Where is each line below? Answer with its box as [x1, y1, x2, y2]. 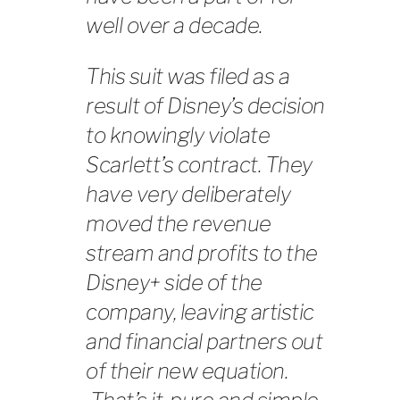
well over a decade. [86, 12, 262, 38]
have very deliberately [86, 180, 290, 207]
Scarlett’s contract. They [86, 151, 312, 178]
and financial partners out [86, 328, 322, 354]
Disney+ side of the [86, 269, 262, 296]
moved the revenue [86, 210, 271, 237]
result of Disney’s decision [86, 92, 325, 119]
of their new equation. [86, 357, 287, 384]
